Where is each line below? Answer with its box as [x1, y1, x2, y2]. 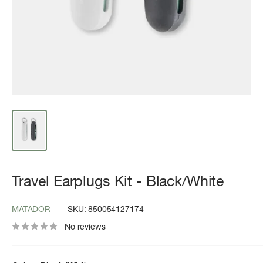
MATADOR [12, 204, 50, 215]
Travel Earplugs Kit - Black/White [12, 172, 224, 190]
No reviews [65, 221, 106, 232]
